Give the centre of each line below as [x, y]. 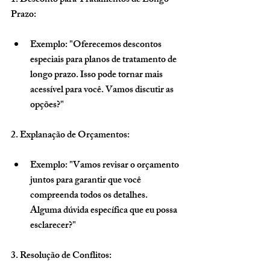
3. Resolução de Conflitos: [61, 257]
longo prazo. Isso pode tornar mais [97, 76]
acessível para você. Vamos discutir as [103, 91]
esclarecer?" [53, 227]
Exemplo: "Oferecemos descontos [97, 46]
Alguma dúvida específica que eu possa [105, 212]
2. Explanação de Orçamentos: [70, 136]
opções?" [47, 106]
